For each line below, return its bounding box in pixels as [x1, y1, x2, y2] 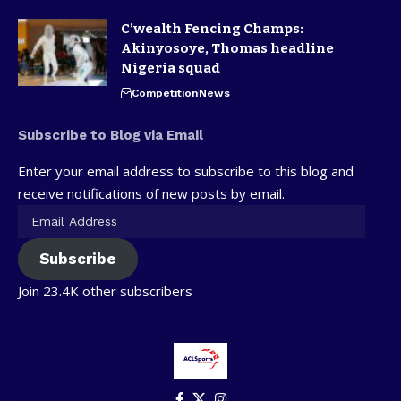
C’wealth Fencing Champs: [121, 21, 303, 37]
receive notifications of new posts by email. [18, 184, 285, 202]
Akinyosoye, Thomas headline [121, 40, 334, 56]
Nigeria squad [121, 60, 220, 76]
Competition [132, 87, 198, 99]
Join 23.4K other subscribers [18, 281, 192, 300]
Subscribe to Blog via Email [18, 127, 203, 143]
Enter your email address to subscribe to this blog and [18, 162, 354, 180]
